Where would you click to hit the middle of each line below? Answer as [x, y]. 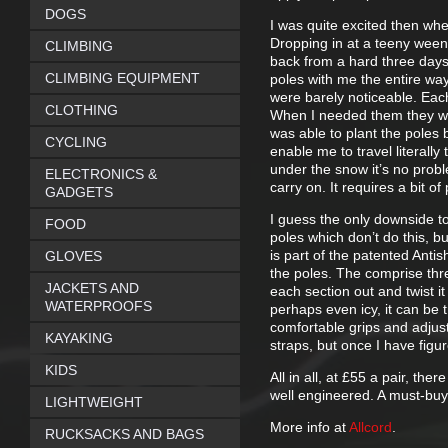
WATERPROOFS [98, 306]
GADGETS [79, 192]
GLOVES [73, 256]
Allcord [370, 427]
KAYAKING [79, 338]
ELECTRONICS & [101, 174]
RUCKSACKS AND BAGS [124, 434]
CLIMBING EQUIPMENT [122, 78]
